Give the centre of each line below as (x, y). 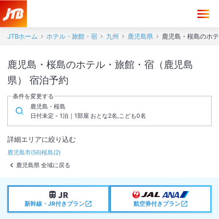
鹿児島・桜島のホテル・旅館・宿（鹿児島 (100, 65)
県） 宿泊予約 (49, 80)
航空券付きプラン (157, 204)
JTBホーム (22, 36)
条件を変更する (33, 96)
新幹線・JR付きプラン (55, 204)
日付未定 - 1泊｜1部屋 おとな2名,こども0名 (88, 116)
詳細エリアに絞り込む (42, 139)
